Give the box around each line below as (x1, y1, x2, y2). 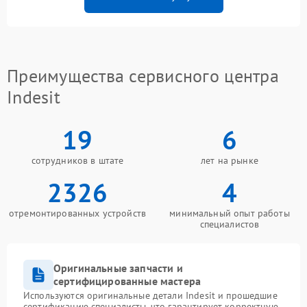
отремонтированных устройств (8, 207, 147, 220)
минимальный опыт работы (169, 207, 290, 220)
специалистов (199, 218, 260, 231)
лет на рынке (201, 154, 258, 167)
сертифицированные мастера (53, 274, 201, 288)
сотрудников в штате (31, 154, 124, 167)
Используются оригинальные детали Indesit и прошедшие (23, 289, 278, 302)
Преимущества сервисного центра (7, 64, 279, 88)
